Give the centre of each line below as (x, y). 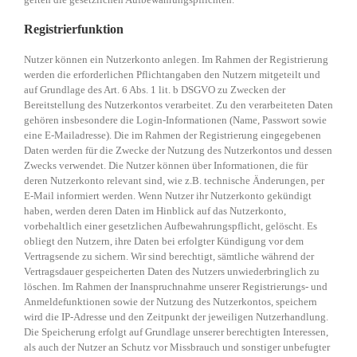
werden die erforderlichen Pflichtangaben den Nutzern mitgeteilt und (172, 75)
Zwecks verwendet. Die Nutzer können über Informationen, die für (166, 166)
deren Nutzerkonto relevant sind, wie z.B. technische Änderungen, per (174, 181)
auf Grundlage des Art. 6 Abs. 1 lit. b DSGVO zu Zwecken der (155, 90)
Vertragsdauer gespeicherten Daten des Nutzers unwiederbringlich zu (172, 272)
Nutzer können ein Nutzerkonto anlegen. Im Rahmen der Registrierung (176, 60)
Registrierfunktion (74, 29)
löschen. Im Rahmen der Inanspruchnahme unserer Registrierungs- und (176, 287)
